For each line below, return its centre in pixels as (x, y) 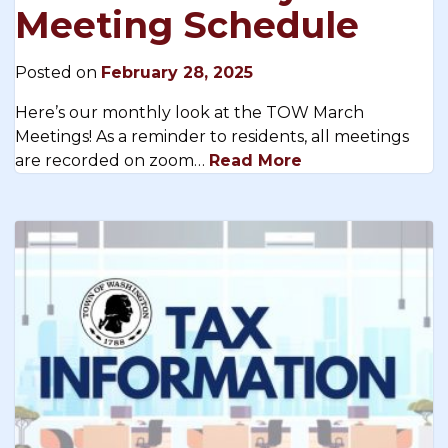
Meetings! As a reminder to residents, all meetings (212, 136)
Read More (255, 160)
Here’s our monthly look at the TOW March (189, 112)
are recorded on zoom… (112, 160)
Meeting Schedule (187, 24)
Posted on (58, 72)
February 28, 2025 (177, 72)
